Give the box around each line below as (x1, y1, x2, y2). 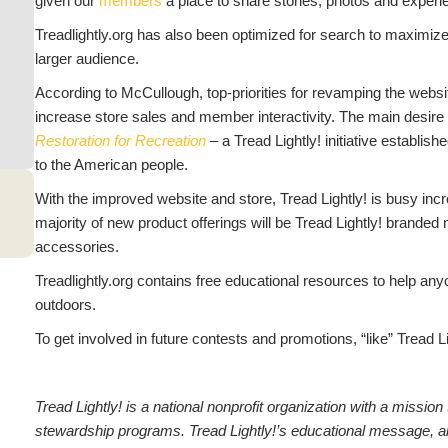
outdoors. (34, 295, 96, 313)
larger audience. (34, 49, 139, 67)
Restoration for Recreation (34, 131, 206, 149)
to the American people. (34, 155, 188, 173)
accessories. (34, 237, 119, 255)
